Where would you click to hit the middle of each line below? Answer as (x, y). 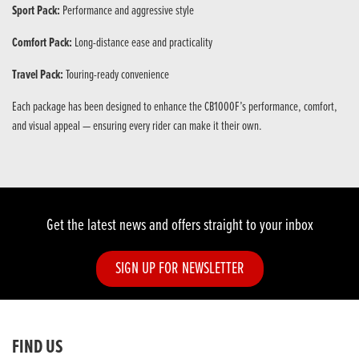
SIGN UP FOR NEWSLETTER (179, 268)
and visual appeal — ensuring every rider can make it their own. (137, 127)
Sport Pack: (37, 11)
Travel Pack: (39, 75)
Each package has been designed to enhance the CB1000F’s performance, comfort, (175, 107)
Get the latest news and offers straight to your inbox (179, 226)
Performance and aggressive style (128, 11)
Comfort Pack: (42, 43)
